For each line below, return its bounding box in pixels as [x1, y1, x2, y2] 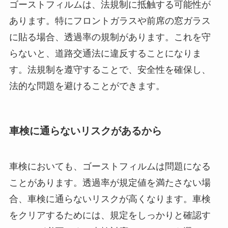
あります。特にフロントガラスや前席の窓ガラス [9, 15, 211, 26]
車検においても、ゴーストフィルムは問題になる [9, 161, 211, 172]
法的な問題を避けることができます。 [9, 80, 165, 91]
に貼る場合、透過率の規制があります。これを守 [9, 32, 211, 42]
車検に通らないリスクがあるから [9, 125, 162, 137]
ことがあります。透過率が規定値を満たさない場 [9, 177, 211, 188]
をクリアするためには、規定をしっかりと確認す [9, 210, 211, 220]
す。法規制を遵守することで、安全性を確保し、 [9, 64, 211, 75]
